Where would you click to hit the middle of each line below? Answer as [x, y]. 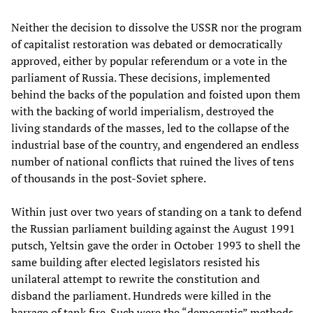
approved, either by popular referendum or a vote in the [149, 60]
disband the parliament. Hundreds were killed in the [141, 295]
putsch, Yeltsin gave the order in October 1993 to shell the [156, 245]
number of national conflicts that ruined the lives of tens [153, 161]
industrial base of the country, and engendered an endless [155, 144]
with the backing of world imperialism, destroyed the [143, 111]
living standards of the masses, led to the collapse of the [150, 128]
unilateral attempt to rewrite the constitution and [136, 278]
